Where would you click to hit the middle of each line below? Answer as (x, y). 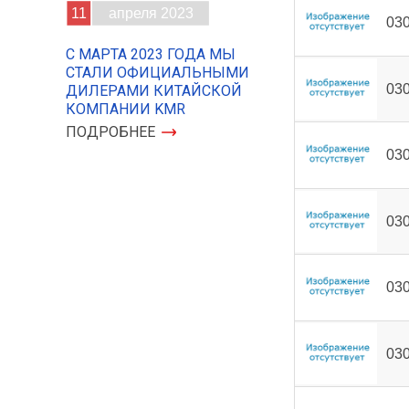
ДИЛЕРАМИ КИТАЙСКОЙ (154, 91)
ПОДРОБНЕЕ (110, 132)
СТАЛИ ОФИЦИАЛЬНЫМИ (157, 73)
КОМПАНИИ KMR (126, 109)
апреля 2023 (151, 13)
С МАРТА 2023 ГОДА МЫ (151, 54)
